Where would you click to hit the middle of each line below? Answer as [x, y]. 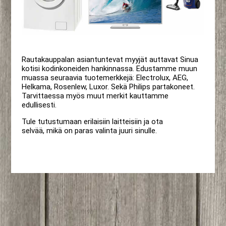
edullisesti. [39, 105]
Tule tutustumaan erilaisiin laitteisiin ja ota [92, 122]
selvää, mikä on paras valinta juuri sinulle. [89, 131]
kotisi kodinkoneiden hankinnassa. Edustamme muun [109, 69]
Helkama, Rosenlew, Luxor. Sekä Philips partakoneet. [108, 87]
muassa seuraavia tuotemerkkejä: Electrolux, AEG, [105, 78]
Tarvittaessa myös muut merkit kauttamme [95, 96]
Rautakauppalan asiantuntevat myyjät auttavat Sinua [110, 60]
